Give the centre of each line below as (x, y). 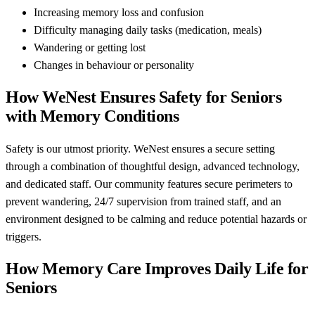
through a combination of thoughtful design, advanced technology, (153, 166)
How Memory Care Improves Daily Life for (157, 268)
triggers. (24, 236)
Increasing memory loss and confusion (119, 12)
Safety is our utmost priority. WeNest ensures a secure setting (140, 148)
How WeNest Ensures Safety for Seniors (144, 97)
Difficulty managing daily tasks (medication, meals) (148, 30)
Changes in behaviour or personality (114, 65)
